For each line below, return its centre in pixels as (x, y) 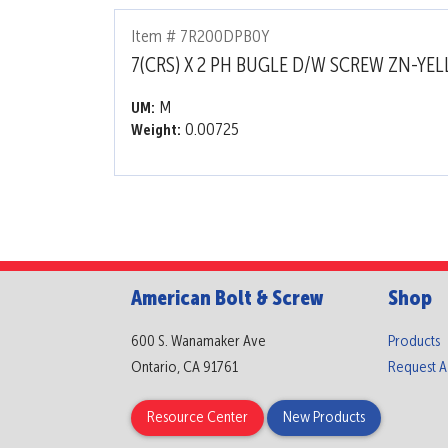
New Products (323, 417)
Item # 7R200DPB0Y (200, 36)
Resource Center (197, 417)
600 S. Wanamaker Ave (198, 341)
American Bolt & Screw (226, 299)
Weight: (156, 131)
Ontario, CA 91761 (184, 367)
